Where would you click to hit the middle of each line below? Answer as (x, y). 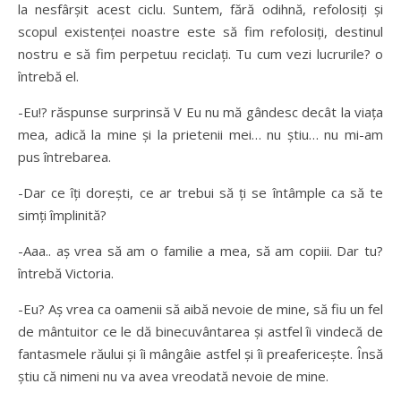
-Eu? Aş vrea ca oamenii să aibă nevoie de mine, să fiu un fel (200, 309)
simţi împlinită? (62, 215)
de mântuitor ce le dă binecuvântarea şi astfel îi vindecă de (200, 331)
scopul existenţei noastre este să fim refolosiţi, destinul (200, 31)
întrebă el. (48, 76)
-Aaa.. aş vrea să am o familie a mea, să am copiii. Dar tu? (200, 251)
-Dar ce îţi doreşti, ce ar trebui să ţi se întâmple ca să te (200, 192)
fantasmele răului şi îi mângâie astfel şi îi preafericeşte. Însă (200, 354)
